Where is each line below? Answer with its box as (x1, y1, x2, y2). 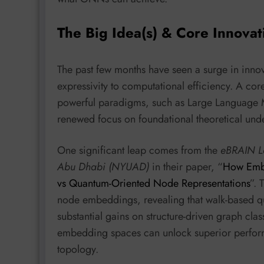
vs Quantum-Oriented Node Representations (57, 176, 250, 192)
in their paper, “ (149, 159, 223, 175)
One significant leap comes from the (57, 143, 220, 159)
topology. (57, 242, 98, 258)
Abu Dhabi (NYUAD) (57, 159, 149, 175)
